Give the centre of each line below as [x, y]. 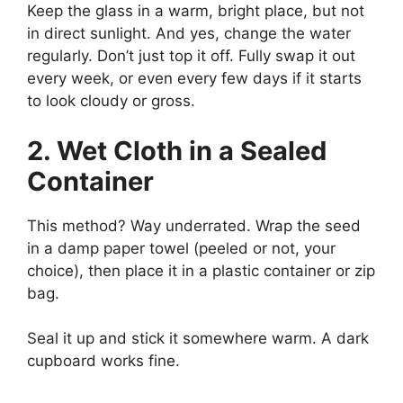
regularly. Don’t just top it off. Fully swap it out [191, 56]
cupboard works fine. [103, 361]
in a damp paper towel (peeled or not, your [181, 248]
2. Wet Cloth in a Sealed [177, 150]
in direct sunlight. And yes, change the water [189, 33]
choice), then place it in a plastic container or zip [201, 270]
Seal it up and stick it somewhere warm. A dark [198, 338]
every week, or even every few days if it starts [194, 78]
